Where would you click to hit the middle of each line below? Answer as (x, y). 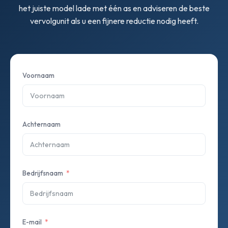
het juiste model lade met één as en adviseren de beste (114, 8)
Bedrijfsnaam (43, 173)
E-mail (32, 222)
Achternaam (41, 124)
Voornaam (38, 75)
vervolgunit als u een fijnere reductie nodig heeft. (114, 21)
